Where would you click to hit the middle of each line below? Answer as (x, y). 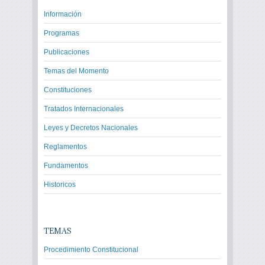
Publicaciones (67, 52)
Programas (62, 33)
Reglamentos (65, 147)
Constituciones (68, 90)
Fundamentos (66, 166)
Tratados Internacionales (84, 109)
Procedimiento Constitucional (91, 250)
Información (63, 14)
